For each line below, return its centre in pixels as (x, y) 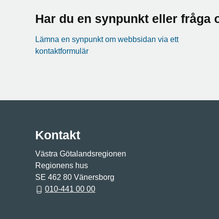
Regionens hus (62, 165)
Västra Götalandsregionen (81, 154)
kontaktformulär (62, 51)
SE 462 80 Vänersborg (75, 177)
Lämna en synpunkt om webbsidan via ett (107, 39)
